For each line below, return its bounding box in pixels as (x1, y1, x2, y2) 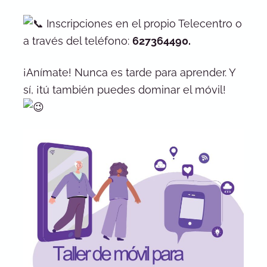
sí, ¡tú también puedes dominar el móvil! (23, 83, 226, 96)
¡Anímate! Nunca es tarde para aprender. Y (23, 66, 235, 79)
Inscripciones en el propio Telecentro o (43, 17, 242, 30)
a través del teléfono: (23, 35, 132, 48)
